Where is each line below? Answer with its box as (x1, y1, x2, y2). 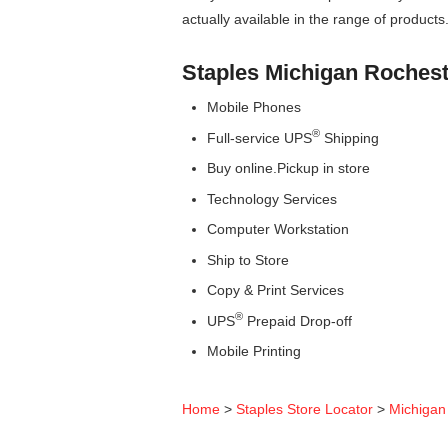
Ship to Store (207, 251, 289, 268)
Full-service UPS (207, 129, 312, 146)
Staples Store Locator (236, 400, 373, 417)
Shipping (320, 129, 379, 146)
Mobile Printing (207, 343, 301, 360)
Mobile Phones (207, 99, 301, 116)
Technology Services (207, 190, 337, 207)
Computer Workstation (207, 221, 349, 238)
